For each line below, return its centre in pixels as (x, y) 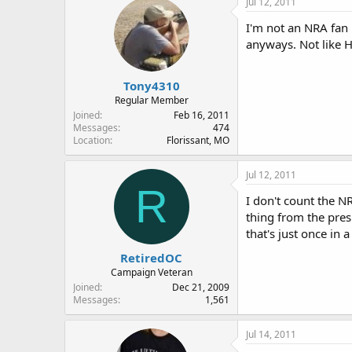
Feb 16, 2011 (202, 115)
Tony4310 (151, 85)
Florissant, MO (198, 140)
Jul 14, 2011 (271, 334)
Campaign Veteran (151, 272)
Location (92, 140)
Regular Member (151, 100)
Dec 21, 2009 (201, 287)
